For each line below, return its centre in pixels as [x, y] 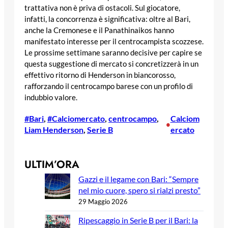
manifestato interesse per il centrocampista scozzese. [114, 42]
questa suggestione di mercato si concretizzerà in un [111, 64]
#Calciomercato [76, 118]
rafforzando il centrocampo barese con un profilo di [109, 87]
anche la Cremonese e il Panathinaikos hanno [99, 31]
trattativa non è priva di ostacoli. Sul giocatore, [102, 8]
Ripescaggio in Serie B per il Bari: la [138, 220]
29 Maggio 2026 [103, 201]
